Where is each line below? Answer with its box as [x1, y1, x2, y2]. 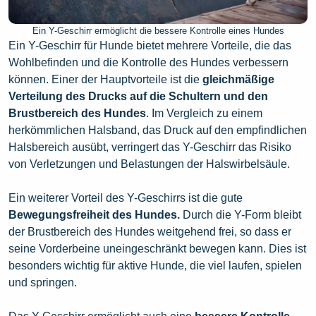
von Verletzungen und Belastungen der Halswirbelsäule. [8, 158, 290, 171]
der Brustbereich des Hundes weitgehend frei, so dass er [8, 226, 291, 238]
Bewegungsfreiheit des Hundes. [8, 209, 183, 221]
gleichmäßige [200, 73, 274, 86]
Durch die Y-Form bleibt [183, 209, 301, 221]
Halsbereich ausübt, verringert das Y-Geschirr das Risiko [8, 141, 291, 154]
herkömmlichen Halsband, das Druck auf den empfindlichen [8, 124, 307, 137]
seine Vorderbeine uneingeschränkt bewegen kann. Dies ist [8, 243, 306, 255]
